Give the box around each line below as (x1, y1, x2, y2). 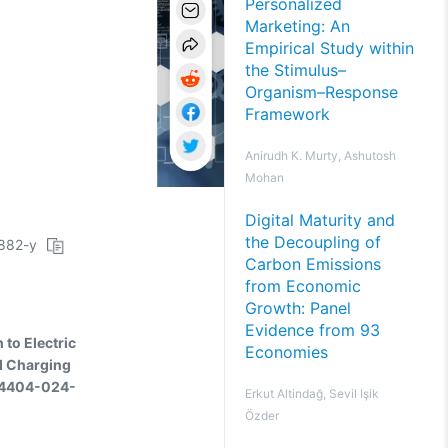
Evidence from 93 (245, 320, 380, 340)
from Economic (245, 276, 361, 296)
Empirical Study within (245, 38, 414, 58)
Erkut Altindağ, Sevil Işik (245, 386, 379, 401)
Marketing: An (245, 16, 350, 36)
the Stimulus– (245, 60, 346, 80)
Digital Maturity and (245, 210, 395, 230)
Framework (245, 104, 330, 124)
